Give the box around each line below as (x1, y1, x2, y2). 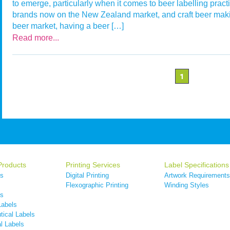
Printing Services (66, 161, 120, 169)
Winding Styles (164, 181, 209, 189)
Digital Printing (66, 171, 109, 180)
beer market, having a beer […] (12, 22, 124, 31)
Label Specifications (164, 161, 229, 169)
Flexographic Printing (66, 181, 128, 189)
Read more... (12, 33, 59, 43)
